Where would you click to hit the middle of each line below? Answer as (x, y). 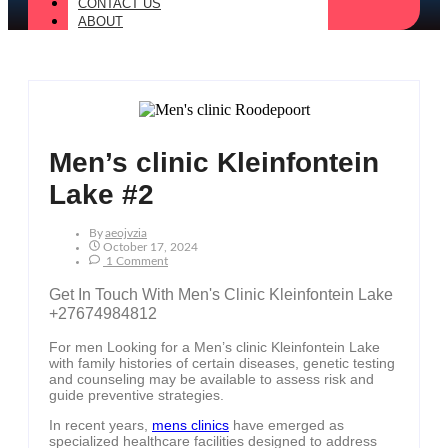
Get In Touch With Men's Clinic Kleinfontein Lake (221, 293)
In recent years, (100, 425)
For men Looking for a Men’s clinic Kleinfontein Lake (214, 347)
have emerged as (286, 425)
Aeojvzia (126, 233)
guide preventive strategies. (136, 395)
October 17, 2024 (150, 247)
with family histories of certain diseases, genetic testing (222, 363)
